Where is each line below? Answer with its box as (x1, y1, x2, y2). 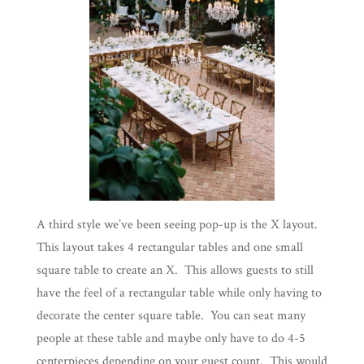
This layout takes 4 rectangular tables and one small (36, 238, 303, 256)
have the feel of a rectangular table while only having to (36, 284, 322, 301)
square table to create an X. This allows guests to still (36, 261, 314, 279)
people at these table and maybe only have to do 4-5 (36, 329, 305, 347)
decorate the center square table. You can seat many (36, 306, 305, 324)
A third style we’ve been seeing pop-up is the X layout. (36, 215, 321, 233)
